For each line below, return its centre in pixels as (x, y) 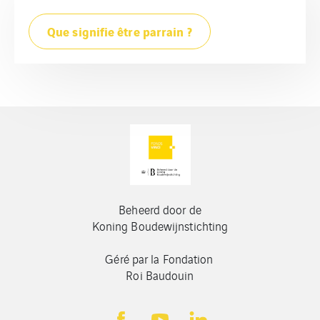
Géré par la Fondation (160, 258)
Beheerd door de (160, 209)
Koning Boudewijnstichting (160, 225)
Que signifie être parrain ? (120, 31)
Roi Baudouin (160, 275)
